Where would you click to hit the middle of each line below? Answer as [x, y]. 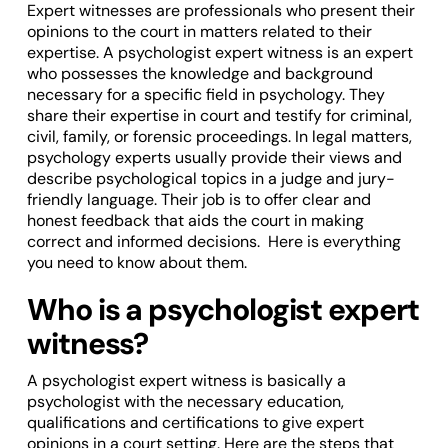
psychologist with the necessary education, [185, 401]
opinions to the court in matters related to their [199, 31]
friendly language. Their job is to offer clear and [198, 199]
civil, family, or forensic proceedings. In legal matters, [219, 136]
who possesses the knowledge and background [199, 73]
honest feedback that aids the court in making [195, 220]
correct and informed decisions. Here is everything [213, 241]
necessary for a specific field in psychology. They [205, 94]
